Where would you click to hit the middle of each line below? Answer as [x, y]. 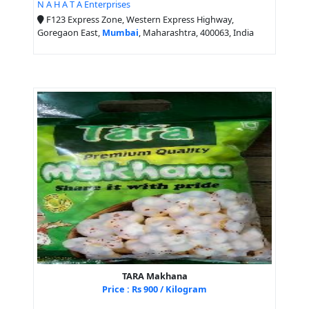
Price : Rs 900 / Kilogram [154, 289]
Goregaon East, [70, 33]
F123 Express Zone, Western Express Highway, [139, 20]
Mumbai [120, 33]
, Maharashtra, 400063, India [196, 33]
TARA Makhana [154, 276]
